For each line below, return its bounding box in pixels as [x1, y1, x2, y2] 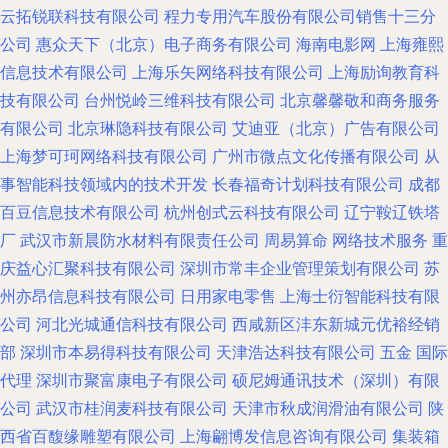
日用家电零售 [180, 287, 276, 306]
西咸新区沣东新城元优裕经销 [232, 315, 440, 334]
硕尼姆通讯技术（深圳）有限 [232, 371, 440, 390]
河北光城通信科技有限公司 [36, 315, 228, 334]
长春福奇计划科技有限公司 [212, 175, 404, 194]
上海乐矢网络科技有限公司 [132, 63, 324, 82]
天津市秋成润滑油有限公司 [232, 399, 424, 418]
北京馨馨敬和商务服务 [280, 91, 440, 110]
